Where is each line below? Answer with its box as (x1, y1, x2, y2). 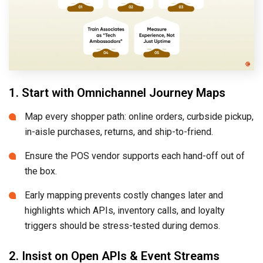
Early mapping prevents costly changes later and (25, 189, 223, 201)
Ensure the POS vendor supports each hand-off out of (25, 150, 245, 161)
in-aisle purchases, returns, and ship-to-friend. (25, 126, 213, 137)
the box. (25, 165, 57, 177)
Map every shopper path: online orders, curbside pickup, (25, 110, 254, 122)
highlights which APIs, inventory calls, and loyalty (25, 204, 225, 216)
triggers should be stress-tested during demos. (25, 220, 220, 231)
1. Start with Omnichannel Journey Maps (9, 85, 225, 100)
